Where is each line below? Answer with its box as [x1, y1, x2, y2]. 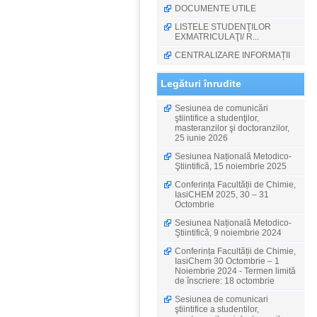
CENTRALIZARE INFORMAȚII [175, 50, 290, 60]
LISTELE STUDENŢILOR [175, 22, 271, 32]
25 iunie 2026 [175, 133, 228, 143]
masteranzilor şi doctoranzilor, [175, 123, 289, 133]
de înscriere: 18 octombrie [175, 276, 275, 286]
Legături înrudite [161, 78, 241, 89]
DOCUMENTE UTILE [175, 4, 256, 13]
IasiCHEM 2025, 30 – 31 [175, 190, 269, 200]
